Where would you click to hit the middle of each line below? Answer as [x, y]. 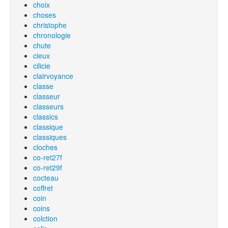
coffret [43, 188]
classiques [50, 137]
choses [45, 15]
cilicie [42, 66]
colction [45, 218]
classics [46, 117]
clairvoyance [53, 76]
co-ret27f [48, 157]
